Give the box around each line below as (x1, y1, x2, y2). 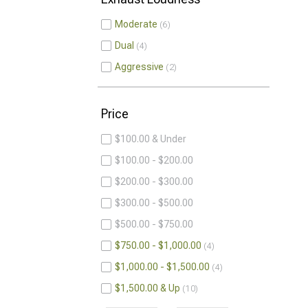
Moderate (115, 19, 157, 30)
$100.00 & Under (115, 133, 186, 144)
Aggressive (115, 61, 164, 72)
